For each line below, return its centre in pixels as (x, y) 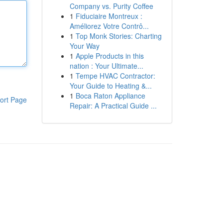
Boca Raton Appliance (110, 96)
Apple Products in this (110, 56)
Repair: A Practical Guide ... (113, 106)
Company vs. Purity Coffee (111, 6)
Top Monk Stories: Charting (118, 36)
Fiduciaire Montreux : (109, 16)
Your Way (84, 46)
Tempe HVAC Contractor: (115, 76)
